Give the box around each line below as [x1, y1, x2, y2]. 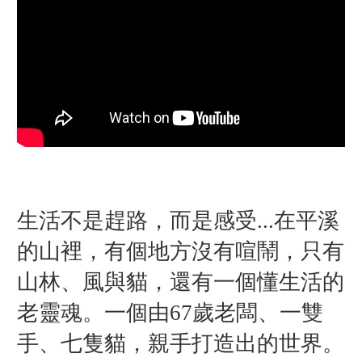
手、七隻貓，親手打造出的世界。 [16, 330, 344, 356]
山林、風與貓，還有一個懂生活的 [16, 269, 344, 294]
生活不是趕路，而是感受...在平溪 [16, 208, 339, 233]
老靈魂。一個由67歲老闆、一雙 [16, 300, 323, 325]
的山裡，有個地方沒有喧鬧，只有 [16, 238, 344, 263]
